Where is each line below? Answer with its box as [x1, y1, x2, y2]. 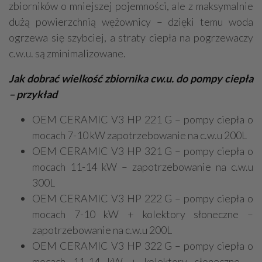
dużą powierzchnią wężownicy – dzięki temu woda [9, 15, 253, 28]
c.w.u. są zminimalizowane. [9, 46, 126, 60]
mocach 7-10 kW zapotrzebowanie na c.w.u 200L [32, 128, 247, 142]
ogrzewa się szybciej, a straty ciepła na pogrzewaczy [9, 30, 253, 44]
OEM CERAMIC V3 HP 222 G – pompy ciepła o [32, 191, 253, 205]
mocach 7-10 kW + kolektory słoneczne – [32, 207, 253, 220]
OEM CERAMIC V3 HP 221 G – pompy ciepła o [32, 112, 253, 126]
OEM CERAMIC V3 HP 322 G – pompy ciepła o [32, 239, 253, 252]
